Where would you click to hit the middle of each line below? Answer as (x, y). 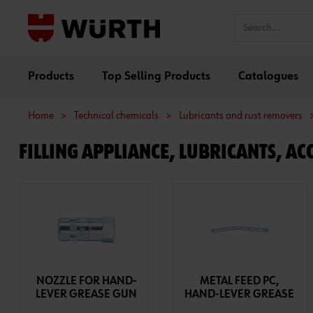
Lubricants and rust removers (241, 116)
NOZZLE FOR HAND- (86, 281)
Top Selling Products (156, 77)
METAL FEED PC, (239, 281)
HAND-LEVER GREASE (240, 294)
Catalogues (268, 77)
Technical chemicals (116, 116)
